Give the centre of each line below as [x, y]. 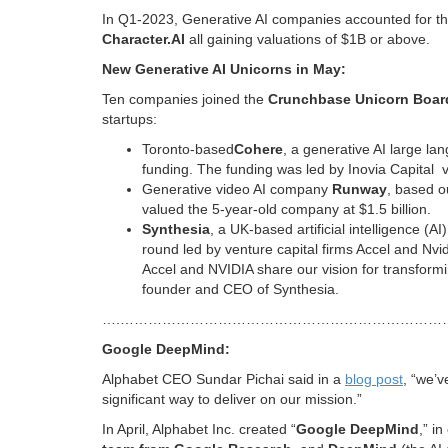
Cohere [258, 148]
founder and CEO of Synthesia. [240, 288]
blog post [374, 378]
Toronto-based [188, 148]
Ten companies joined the [185, 98]
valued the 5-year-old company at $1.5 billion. [286, 208]
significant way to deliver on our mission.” [232, 398]
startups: [129, 118]
